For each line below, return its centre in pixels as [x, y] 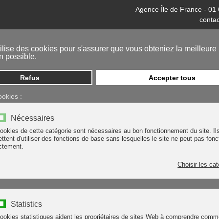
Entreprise [153, 77]
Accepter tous [172, 77]
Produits [197, 77]
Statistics [26, 204]
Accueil [112, 77]
